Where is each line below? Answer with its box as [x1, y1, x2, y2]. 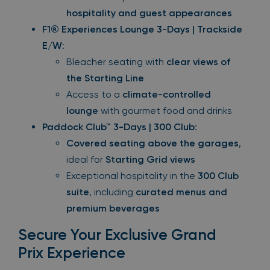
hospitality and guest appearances [66, 7, 232, 19]
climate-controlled [122, 89, 211, 101]
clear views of [166, 56, 230, 68]
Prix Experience [18, 244, 125, 262]
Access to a [66, 89, 122, 101]
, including [89, 186, 136, 198]
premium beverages [66, 202, 160, 215]
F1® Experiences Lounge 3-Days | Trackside [42, 24, 242, 36]
